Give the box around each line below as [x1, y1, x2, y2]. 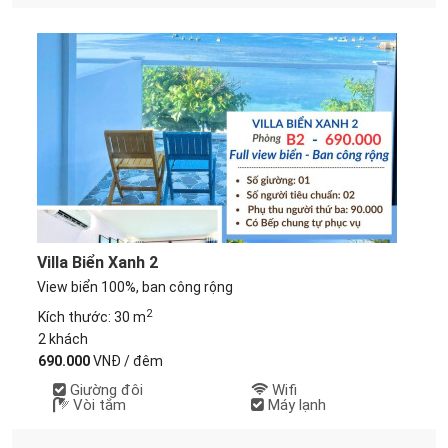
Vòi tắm [68, 396, 126, 414]
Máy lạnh [264, 396, 327, 414]
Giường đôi [65, 381, 143, 399]
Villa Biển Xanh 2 [37, 253, 159, 272]
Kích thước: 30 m [37, 309, 146, 325]
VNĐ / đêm [89, 353, 163, 369]
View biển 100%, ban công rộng [37, 279, 234, 295]
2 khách [37, 331, 88, 347]
